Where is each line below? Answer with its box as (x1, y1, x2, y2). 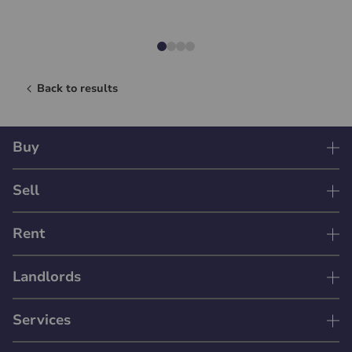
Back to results (37, 81, 118, 97)
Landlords (13, 267, 81, 287)
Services (13, 310, 71, 330)
